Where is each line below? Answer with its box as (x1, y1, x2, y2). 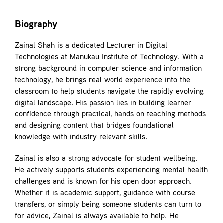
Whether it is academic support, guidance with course (14, 190, 195, 197)
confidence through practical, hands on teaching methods (14, 111, 206, 118)
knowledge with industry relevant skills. (14, 134, 147, 141)
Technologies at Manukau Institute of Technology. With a (14, 54, 204, 61)
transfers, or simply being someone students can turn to (14, 201, 201, 209)
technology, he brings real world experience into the (14, 77, 190, 84)
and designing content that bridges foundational (14, 122, 174, 130)
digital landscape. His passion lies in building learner (14, 100, 191, 107)
